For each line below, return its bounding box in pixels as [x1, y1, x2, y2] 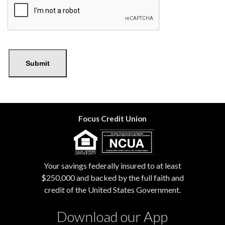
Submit [26, 59, 50, 67]
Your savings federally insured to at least [43, 161, 181, 170]
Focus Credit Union [78, 114, 147, 123]
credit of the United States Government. [44, 185, 181, 194]
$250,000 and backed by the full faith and [41, 173, 184, 182]
